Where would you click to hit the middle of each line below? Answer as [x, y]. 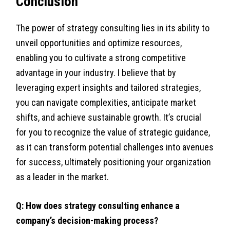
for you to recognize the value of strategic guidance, [113, 132]
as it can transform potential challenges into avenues [115, 147]
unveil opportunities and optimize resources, [99, 43]
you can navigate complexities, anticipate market [106, 103]
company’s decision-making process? [87, 221]
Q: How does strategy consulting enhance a [98, 206]
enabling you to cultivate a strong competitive [101, 58]
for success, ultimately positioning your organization [114, 162]
